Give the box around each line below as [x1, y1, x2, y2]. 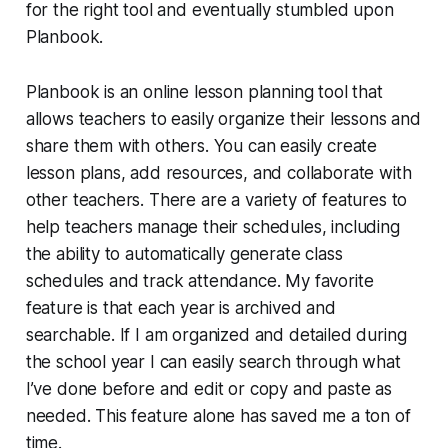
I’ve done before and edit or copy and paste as [25, 379, 392, 400]
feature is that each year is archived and [25, 298, 336, 319]
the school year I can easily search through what [25, 352, 401, 373]
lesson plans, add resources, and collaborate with [25, 163, 412, 184]
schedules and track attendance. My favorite [25, 271, 374, 292]
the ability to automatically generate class [25, 244, 343, 265]
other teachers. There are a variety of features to [25, 190, 408, 211]
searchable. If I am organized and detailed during [25, 325, 407, 346]
